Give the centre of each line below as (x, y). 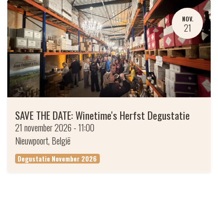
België (61, 140)
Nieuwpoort (32, 140)
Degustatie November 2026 (57, 158)
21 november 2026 (43, 127)
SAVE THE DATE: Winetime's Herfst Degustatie (102, 115)
